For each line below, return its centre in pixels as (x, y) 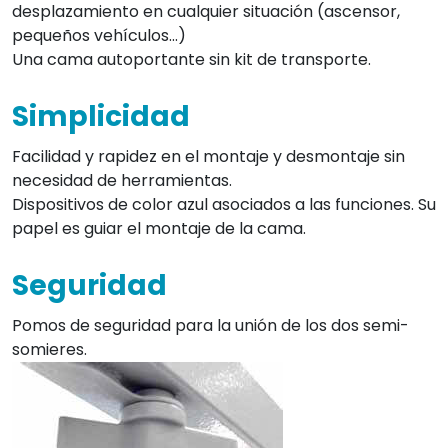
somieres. (51, 349)
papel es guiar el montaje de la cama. (159, 228)
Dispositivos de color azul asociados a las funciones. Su (224, 204)
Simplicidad (101, 116)
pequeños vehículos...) (99, 35)
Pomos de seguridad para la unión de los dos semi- (210, 325)
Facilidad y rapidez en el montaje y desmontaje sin (208, 156)
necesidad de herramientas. (122, 180)
